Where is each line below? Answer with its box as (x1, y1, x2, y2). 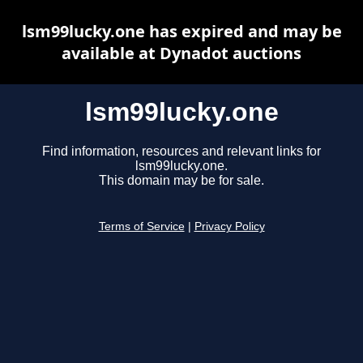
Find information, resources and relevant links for (42, 144, 321, 159)
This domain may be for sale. (99, 173, 264, 188)
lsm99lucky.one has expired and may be (21, 20, 342, 42)
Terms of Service (98, 220, 185, 233)
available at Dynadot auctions (62, 42, 301, 64)
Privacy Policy (194, 220, 265, 233)
